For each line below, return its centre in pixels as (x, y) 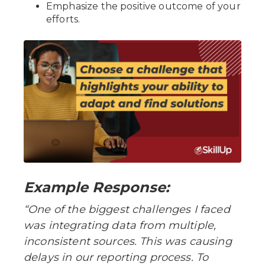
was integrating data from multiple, (120, 225)
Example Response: (96, 187)
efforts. (63, 19)
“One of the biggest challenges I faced (127, 209)
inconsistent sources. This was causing (128, 241)
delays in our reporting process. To (116, 257)
